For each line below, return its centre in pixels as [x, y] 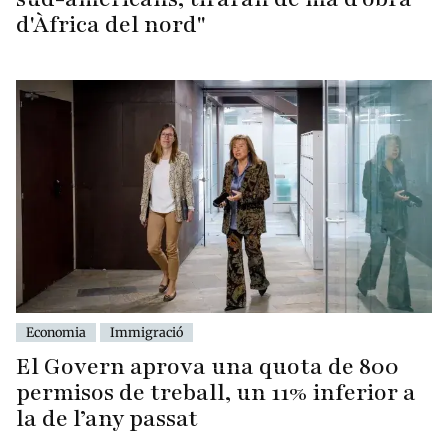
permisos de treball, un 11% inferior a [216, 393]
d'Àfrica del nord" [111, 24]
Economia [56, 332]
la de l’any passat [107, 419]
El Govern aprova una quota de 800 [207, 367]
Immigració [146, 332]
